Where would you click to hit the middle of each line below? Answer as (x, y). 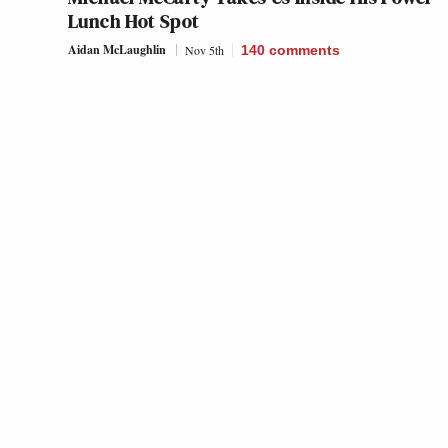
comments (304, 50)
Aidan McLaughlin (117, 50)
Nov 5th (204, 50)
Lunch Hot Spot (134, 21)
